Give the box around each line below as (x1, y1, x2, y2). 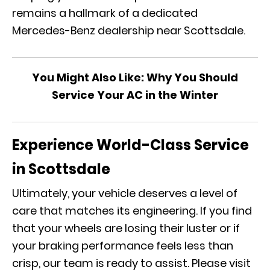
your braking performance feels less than (12, 238, 233, 253)
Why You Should (146, 70, 238, 85)
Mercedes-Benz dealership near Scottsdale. (12, 23, 248, 38)
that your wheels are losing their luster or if (12, 221, 240, 236)
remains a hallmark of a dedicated (12, 5, 198, 20)
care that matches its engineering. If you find (12, 203, 252, 218)
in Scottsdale (12, 159, 113, 179)
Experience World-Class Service (12, 135, 249, 155)
